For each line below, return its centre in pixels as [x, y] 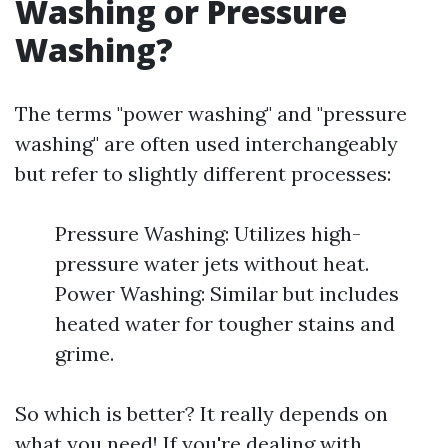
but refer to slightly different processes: [203, 173]
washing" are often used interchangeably [206, 143]
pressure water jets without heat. [212, 263]
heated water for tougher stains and [225, 323]
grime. [84, 353]
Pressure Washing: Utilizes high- [208, 233]
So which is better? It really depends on [201, 413]
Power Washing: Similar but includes [227, 293]
